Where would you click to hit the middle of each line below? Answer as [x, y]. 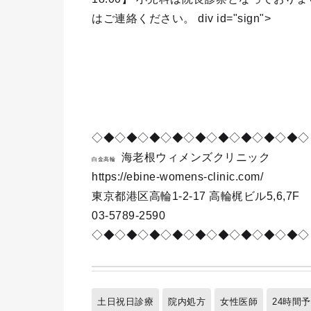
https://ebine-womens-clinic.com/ [177, 177]
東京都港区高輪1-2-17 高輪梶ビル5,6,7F [196, 196]
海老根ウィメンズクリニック [193, 157]
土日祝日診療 [125, 302]
